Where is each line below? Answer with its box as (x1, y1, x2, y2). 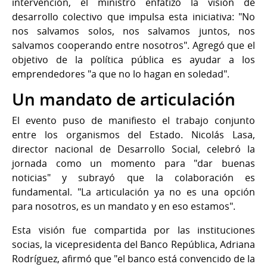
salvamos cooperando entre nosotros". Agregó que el (12, 38, 255, 52)
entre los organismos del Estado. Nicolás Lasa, (12, 128, 255, 141)
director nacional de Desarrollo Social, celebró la (12, 142, 255, 156)
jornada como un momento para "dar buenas (12, 156, 255, 170)
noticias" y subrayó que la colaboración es (12, 170, 255, 184)
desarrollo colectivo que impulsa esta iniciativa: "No (12, 10, 255, 23)
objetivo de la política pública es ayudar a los (12, 52, 255, 66)
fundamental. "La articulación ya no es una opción (12, 185, 255, 198)
